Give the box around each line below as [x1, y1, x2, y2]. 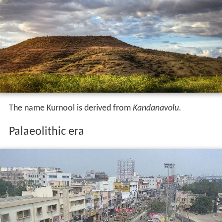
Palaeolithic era [8, 126, 84, 138]
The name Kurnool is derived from [8, 103, 133, 113]
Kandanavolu [132, 103, 179, 113]
